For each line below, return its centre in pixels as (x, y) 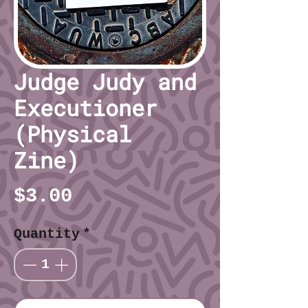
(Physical (73, 133)
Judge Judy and (105, 81)
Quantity (47, 234)
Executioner (86, 107)
